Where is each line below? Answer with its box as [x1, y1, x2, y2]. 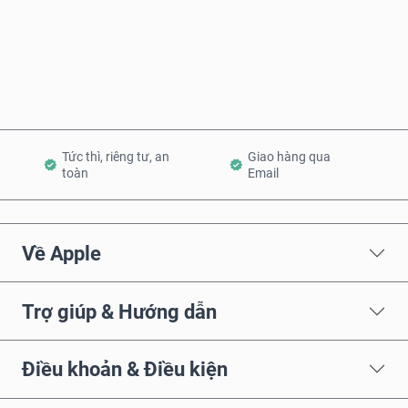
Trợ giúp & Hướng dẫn [22, 299, 217, 323]
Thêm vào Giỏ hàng [150, 67, 279, 86]
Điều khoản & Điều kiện [22, 357, 228, 382]
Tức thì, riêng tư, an [62, 149, 169, 165]
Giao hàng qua [248, 149, 331, 165]
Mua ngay [183, 7, 249, 25]
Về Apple [22, 240, 101, 265]
